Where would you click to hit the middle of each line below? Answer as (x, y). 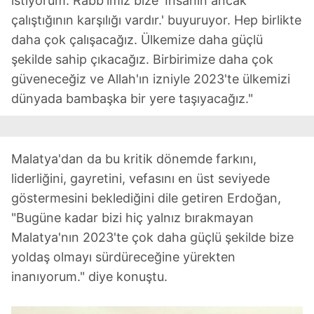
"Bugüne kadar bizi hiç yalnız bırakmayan (132, 218)
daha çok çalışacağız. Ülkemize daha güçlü (137, 40)
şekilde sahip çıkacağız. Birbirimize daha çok (142, 60)
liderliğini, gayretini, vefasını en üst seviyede (141, 179)
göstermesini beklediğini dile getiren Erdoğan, (146, 198)
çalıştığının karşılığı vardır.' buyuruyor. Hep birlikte (156, 20)
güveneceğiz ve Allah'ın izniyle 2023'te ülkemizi (151, 79)
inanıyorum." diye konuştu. (89, 277)
